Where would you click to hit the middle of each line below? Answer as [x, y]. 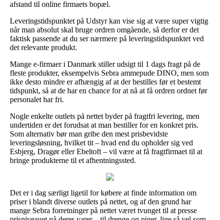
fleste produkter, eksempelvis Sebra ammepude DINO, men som [109, 73]
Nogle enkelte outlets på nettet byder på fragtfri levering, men [105, 116]
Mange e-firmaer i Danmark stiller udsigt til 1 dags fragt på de [105, 64]
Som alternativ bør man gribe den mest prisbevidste [89, 134]
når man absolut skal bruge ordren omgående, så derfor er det [104, 29]
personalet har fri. [37, 99]
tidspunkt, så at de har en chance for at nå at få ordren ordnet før [109, 90]
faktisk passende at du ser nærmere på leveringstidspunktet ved [107, 38]
